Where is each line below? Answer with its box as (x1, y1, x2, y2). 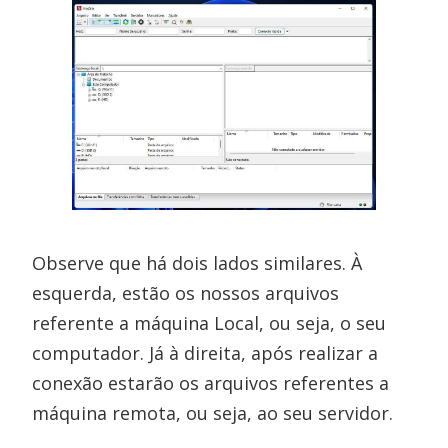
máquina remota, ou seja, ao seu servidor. (32, 400, 394, 425)
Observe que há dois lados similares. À (32, 250, 363, 275)
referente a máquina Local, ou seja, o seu (32, 310, 387, 335)
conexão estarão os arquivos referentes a (32, 370, 390, 395)
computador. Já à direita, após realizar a (32, 340, 379, 365)
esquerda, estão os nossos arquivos (32, 280, 340, 305)
